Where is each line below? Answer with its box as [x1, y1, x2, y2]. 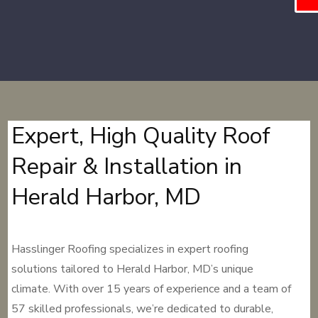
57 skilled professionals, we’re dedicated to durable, [11, 301, 274, 317]
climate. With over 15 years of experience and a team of [11, 281, 292, 297]
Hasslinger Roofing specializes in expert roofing [11, 241, 249, 257]
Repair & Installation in [11, 151, 243, 182]
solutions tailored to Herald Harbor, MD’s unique [11, 261, 254, 277]
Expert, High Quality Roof [11, 121, 271, 151]
